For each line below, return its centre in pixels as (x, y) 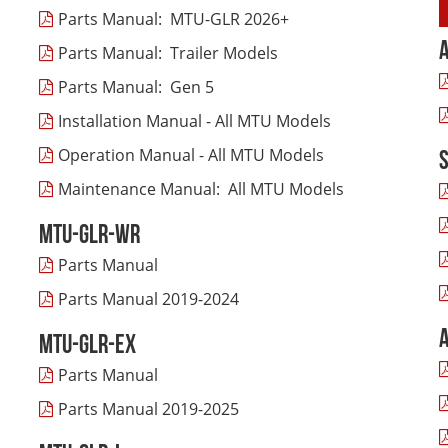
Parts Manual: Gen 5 (136, 87)
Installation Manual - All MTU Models (194, 121)
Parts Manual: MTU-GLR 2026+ (173, 19)
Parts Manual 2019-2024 (148, 299)
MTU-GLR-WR (89, 236)
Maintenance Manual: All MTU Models (201, 189)
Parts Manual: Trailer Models (168, 53)
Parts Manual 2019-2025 (148, 409)
